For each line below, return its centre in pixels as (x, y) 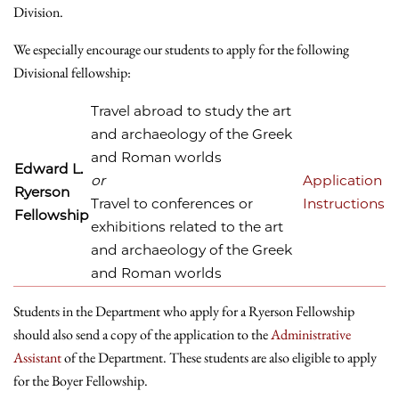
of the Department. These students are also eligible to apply (219, 358)
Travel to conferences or (172, 203)
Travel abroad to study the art (191, 110)
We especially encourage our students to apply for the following (181, 49)
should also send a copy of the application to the (142, 335)
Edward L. (49, 168)
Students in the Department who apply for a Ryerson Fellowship (184, 312)
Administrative (311, 335)
